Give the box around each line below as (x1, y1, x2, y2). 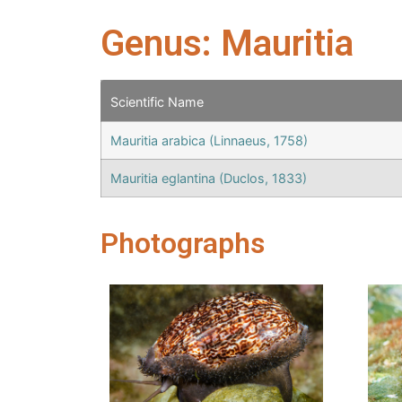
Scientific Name (110, 94, 204, 110)
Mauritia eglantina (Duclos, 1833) (110, 170, 307, 187)
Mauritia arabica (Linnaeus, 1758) (110, 133, 308, 149)
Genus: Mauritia (100, 22, 354, 66)
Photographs (100, 226, 265, 261)
